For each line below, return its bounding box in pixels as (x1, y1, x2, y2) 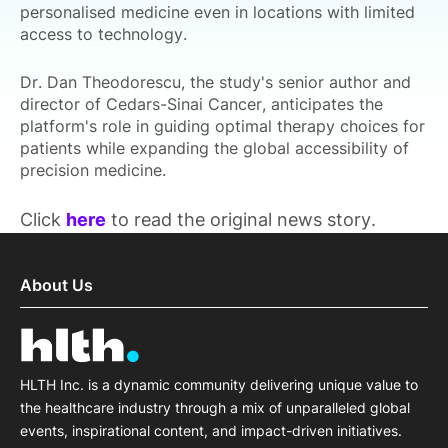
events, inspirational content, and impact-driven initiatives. (20, 422, 402, 440)
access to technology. (20, 24, 192, 44)
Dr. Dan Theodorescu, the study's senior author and (20, 72, 411, 92)
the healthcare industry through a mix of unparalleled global (20, 399, 410, 417)
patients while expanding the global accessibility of (20, 138, 409, 158)
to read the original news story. (106, 209, 376, 230)
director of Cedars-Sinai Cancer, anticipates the (20, 94, 383, 114)
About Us (20, 275, 93, 295)
